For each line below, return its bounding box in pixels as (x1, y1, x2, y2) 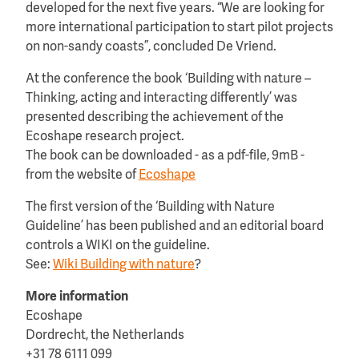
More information (26, 290, 128, 304)
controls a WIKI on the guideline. (26, 239, 210, 252)
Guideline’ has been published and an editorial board (26, 220, 324, 233)
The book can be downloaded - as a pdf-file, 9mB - (26, 149, 305, 163)
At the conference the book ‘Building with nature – (26, 72, 311, 86)
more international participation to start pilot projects (26, 21, 333, 34)
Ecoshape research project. (26, 130, 184, 143)
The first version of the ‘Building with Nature (26, 200, 275, 214)
